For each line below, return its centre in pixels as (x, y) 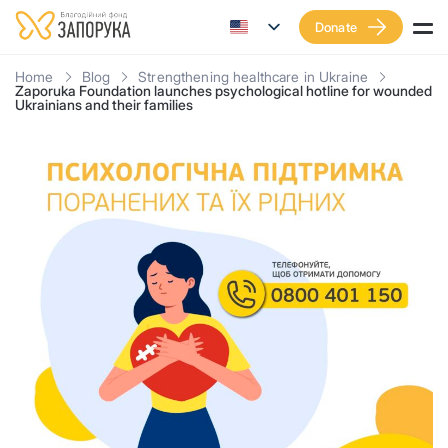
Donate (335, 27)
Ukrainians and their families (104, 104)
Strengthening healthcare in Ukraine (253, 76)
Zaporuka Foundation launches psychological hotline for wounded (223, 90)
